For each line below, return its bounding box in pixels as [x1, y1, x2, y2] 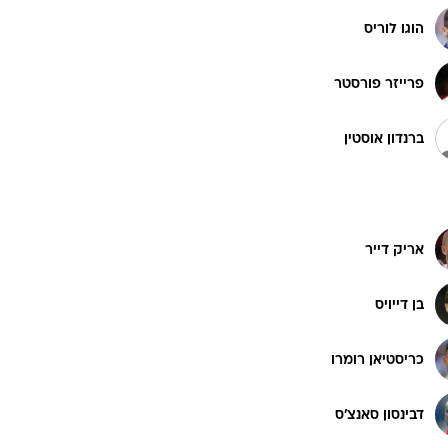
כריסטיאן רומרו [331, 353, 424, 367]
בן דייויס [375, 298, 424, 312]
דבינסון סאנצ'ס [335, 408, 424, 422]
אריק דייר [365, 243, 424, 257]
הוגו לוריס [364, 22, 424, 36]
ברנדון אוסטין [344, 132, 424, 146]
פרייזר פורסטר [334, 77, 424, 91]
